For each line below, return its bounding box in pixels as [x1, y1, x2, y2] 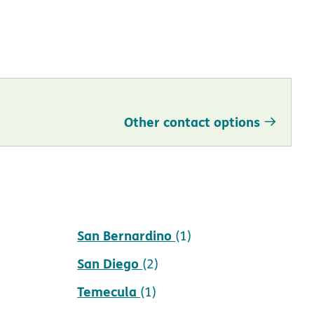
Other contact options [124, 111, 260, 131]
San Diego [77, 253, 139, 273]
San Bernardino [77, 225, 172, 245]
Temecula [77, 281, 137, 301]
